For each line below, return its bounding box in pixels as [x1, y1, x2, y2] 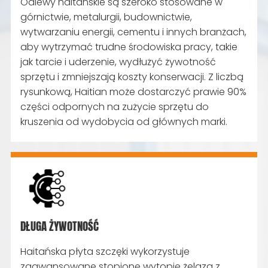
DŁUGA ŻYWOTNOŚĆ [20, 217, 99, 234]
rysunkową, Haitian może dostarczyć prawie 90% [20, 85, 247, 99]
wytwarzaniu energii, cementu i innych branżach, [20, 25, 247, 39]
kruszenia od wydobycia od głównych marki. [20, 115, 228, 129]
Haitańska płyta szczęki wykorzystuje [20, 244, 190, 258]
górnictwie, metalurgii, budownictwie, [20, 10, 193, 25]
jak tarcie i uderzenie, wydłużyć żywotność [20, 55, 217, 69]
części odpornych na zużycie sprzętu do [20, 100, 209, 114]
